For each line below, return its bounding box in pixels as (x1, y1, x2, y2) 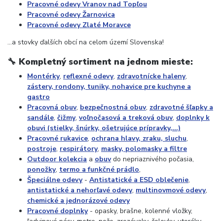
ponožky (27, 165, 56, 175)
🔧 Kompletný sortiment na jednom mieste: (7, 55, 193, 68)
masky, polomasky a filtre (101, 144, 187, 154)
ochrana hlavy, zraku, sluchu (91, 134, 186, 144)
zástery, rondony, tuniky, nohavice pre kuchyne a (27, 82, 191, 92)
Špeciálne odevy (27, 175, 82, 185)
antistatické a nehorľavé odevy (27, 185, 132, 195)
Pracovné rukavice (27, 134, 88, 144)
